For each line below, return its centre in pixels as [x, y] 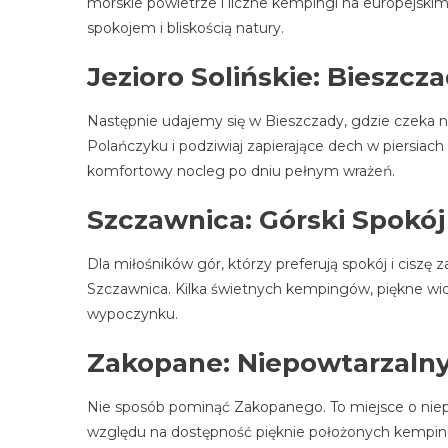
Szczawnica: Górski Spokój [266, 219]
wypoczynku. [132, 313]
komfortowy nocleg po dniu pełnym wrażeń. [241, 170]
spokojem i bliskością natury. [185, 27]
